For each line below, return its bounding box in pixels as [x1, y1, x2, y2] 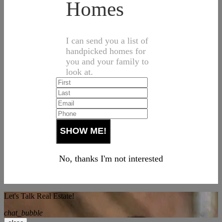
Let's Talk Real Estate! [4, 191, 74, 200]
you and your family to [66, 56, 149, 66]
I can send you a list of [66, 35, 148, 46]
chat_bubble [4, 208, 43, 217]
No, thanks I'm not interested [59, 153, 163, 164]
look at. [66, 66, 93, 77]
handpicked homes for [66, 46, 146, 56]
